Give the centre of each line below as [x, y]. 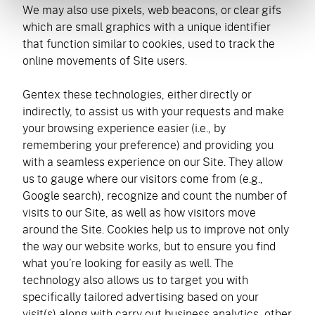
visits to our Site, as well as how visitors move [139, 212]
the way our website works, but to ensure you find [149, 246]
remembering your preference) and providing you [148, 144]
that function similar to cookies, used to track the [149, 43]
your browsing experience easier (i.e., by [124, 128]
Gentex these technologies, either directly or [137, 94]
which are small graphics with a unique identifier [146, 26]
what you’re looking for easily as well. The [128, 263]
